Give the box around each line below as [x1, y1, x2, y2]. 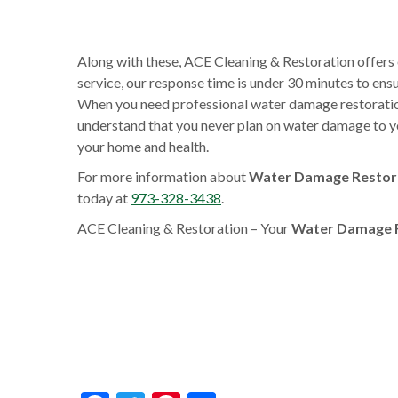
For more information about [77, 168, 249, 185]
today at [77, 189, 131, 206]
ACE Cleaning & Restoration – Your [77, 219, 291, 236]
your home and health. [77, 138, 209, 155]
